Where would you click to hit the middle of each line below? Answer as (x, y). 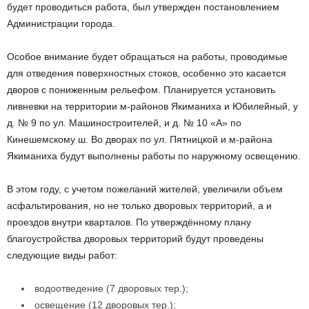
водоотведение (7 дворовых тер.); (111, 289)
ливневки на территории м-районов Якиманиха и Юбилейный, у (152, 107)
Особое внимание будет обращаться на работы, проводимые (147, 57)
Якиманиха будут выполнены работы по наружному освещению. (154, 156)
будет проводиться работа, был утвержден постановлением (143, 7)
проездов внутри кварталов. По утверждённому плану (129, 222)
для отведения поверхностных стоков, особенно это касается (147, 73)
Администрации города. (61, 24)
